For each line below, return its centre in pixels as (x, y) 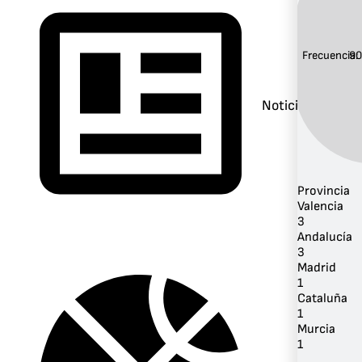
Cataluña (322, 298)
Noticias (287, 105)
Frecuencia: (330, 56)
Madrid (317, 267)
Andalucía (325, 237)
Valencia (320, 206)
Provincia (324, 191)
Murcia (316, 329)
